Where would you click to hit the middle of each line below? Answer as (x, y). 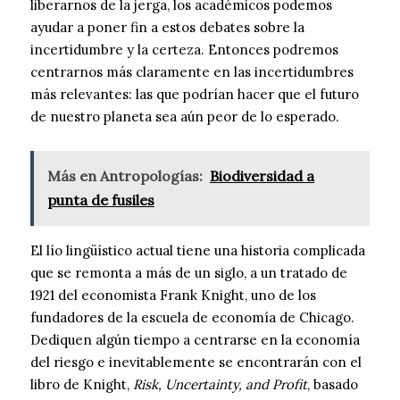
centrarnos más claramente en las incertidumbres (192, 71)
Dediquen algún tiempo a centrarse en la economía (195, 339)
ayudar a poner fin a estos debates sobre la (167, 27)
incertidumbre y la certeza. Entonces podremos (184, 49)
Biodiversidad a (262, 175)
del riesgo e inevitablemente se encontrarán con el (196, 362)
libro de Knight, (82, 384)
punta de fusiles (101, 200)
